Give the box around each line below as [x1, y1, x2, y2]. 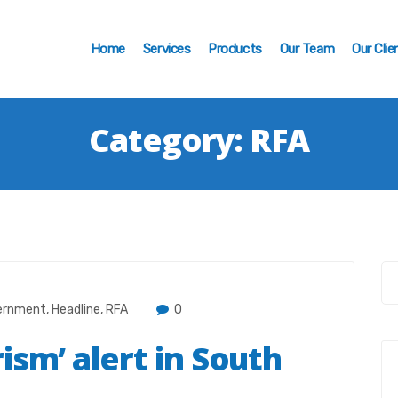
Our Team [279, 40, 335, 57]
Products [208, 40, 262, 57]
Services [142, 40, 191, 57]
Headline [52, 302, 100, 317]
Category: [89, 118, 251, 162]
